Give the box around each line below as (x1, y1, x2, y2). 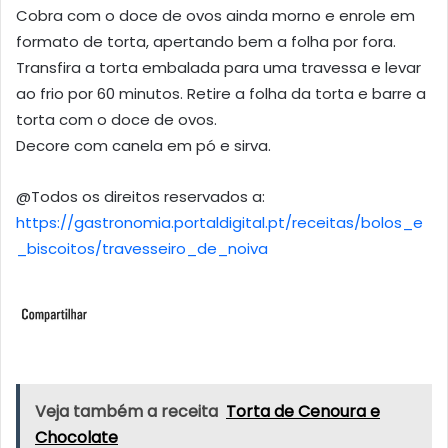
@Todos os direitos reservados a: (16, 185, 265, 207)
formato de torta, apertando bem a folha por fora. (16, 30, 396, 52)
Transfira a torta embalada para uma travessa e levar (16, 56, 421, 78)
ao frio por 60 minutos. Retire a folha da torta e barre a (16, 82, 426, 104)
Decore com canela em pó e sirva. (16, 134, 271, 156)
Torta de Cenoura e (226, 399, 380, 423)
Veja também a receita (35, 399, 218, 423)
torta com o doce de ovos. (16, 108, 217, 130)
